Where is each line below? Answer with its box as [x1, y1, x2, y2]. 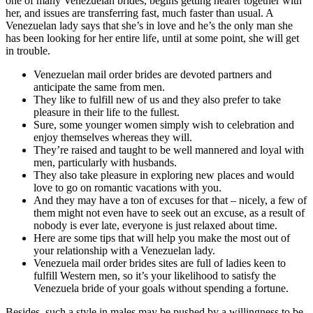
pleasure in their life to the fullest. [34, 105, 180, 118]
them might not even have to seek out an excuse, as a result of [34, 206, 305, 219]
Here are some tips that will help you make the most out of [34, 231, 290, 244]
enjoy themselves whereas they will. [34, 131, 192, 143]
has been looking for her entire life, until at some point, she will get [6, 31, 299, 44]
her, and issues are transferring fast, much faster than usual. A [6, 6, 273, 19]
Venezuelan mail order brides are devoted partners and [34, 68, 272, 80]
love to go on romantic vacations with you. [34, 181, 221, 194]
